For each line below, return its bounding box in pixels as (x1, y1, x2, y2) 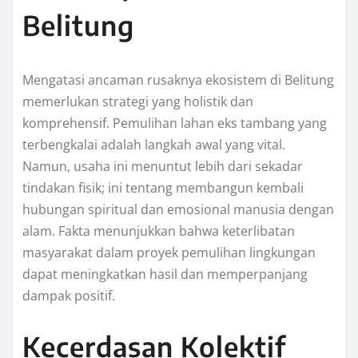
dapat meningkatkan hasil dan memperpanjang (22, 265, 308, 284)
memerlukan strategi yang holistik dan (22, 93, 253, 111)
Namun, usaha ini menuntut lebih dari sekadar (22, 157, 303, 176)
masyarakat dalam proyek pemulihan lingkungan (22, 244, 316, 262)
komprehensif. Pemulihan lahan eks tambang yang (22, 114, 327, 133)
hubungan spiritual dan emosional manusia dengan (22, 201, 334, 219)
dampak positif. (22, 287, 115, 305)
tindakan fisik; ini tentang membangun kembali (22, 179, 304, 197)
